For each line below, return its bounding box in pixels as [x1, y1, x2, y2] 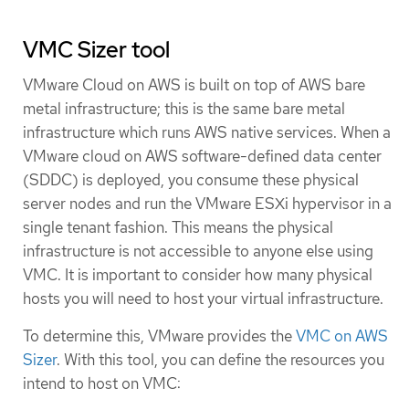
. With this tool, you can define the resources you [57, 349, 384, 370]
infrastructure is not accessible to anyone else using [23, 240, 373, 261]
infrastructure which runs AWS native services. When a [23, 121, 391, 142]
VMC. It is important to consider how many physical [23, 264, 372, 285]
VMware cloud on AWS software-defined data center [23, 145, 382, 166]
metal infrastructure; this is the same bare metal [23, 98, 345, 119]
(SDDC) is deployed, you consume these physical [23, 169, 359, 190]
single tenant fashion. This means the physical [23, 216, 333, 237]
